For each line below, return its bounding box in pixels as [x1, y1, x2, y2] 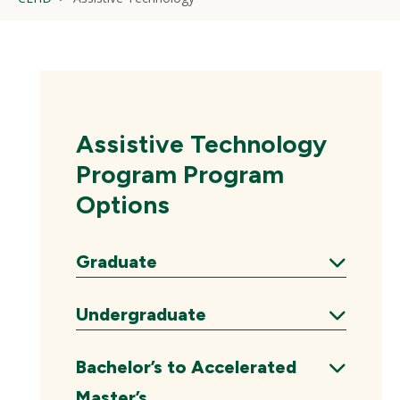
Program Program [76, 159, 284, 189]
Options [76, 189, 170, 220]
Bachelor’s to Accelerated [76, 356, 296, 378]
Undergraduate [76, 304, 206, 325]
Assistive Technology [76, 129, 327, 159]
